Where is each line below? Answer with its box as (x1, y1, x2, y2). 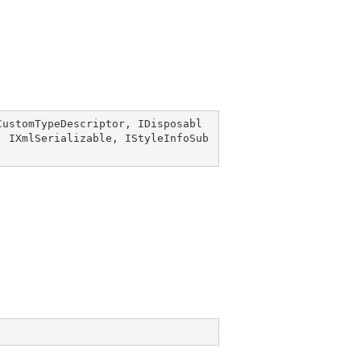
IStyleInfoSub (125, 132, 209, 144)
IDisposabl (138, 118, 202, 130)
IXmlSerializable (9, 132, 112, 144)
